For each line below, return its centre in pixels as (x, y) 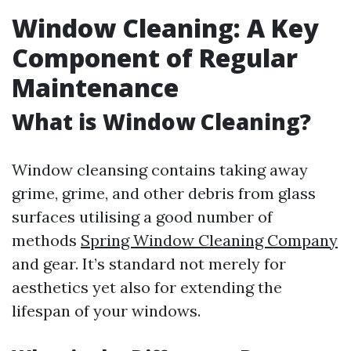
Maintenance (95, 87)
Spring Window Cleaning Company (209, 240)
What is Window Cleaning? (161, 121)
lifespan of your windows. (106, 311)
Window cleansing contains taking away (160, 170)
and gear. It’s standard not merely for (149, 264)
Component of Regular (155, 58)
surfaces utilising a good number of (142, 217)
